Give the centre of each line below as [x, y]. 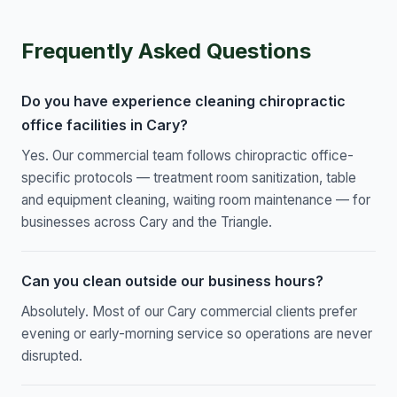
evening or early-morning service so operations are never [197, 333]
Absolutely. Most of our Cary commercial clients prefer [189, 311]
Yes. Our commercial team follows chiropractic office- [187, 155]
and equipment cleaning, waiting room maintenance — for [196, 199]
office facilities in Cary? [105, 125]
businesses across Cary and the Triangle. [147, 222]
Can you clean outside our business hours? [172, 280]
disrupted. [52, 355]
